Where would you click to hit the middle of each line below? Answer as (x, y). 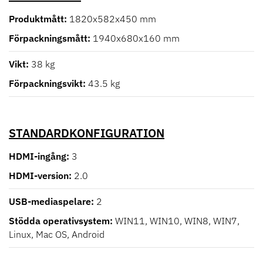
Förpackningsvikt (46, 83)
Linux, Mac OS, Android (57, 234)
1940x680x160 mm (136, 38)
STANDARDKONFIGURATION (87, 133)
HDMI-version (39, 175)
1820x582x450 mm (113, 18)
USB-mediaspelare (50, 201)
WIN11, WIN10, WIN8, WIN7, (177, 220)
